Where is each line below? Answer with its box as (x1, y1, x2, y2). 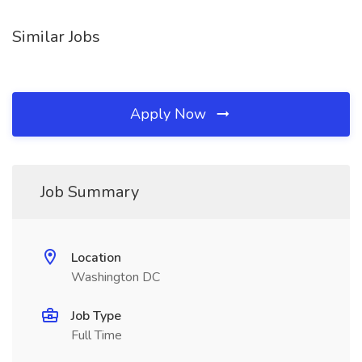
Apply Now (130, 104, 210, 124)
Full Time (71, 326, 122, 344)
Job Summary (40, 181, 139, 203)
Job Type (71, 307, 121, 325)
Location (71, 249, 121, 267)
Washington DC (71, 268, 160, 286)
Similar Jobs (12, 26, 100, 48)
